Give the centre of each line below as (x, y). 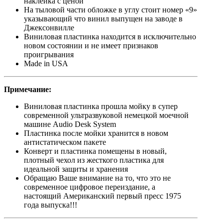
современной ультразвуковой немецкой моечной (106, 115)
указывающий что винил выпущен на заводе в (103, 19)
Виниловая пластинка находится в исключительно (110, 37)
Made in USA (46, 64)
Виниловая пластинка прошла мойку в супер (101, 107)
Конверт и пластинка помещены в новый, (95, 151)
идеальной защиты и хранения (76, 169)
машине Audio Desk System (70, 124)
